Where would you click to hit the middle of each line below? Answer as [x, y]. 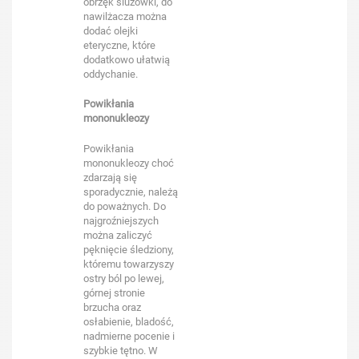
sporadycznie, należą [131, 192]
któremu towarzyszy [129, 264]
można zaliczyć [118, 235]
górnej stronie [115, 292]
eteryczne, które [120, 45]
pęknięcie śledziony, [129, 249]
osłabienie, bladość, [129, 321]
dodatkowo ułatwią [127, 59]
